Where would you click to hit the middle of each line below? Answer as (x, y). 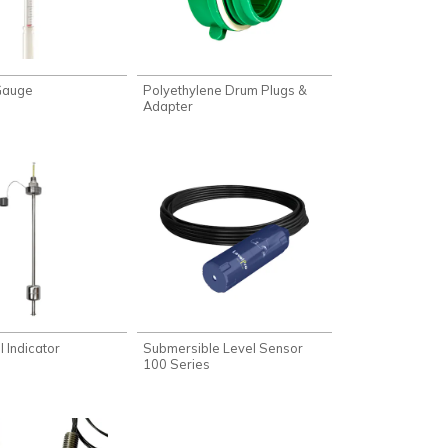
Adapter (168, 106)
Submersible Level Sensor (223, 347)
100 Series (177, 363)
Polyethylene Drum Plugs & (225, 90)
